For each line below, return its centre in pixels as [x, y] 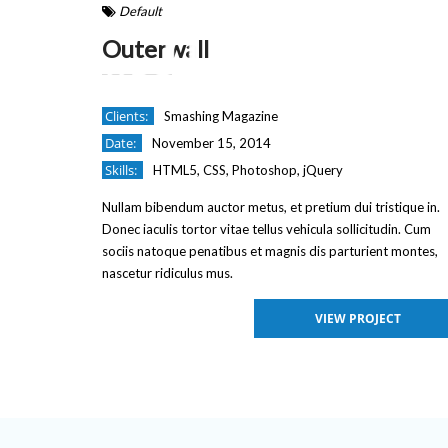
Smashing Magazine [221, 116]
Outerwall [155, 48]
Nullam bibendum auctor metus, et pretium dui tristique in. [271, 207]
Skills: [122, 170]
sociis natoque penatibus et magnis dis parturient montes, [270, 251]
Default [140, 11]
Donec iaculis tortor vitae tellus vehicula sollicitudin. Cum [266, 229]
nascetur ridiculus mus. [167, 273]
